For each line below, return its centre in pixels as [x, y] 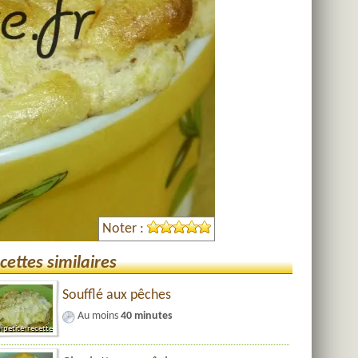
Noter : [123, 229]
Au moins [99, 316]
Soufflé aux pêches [116, 295]
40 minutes [146, 316]
